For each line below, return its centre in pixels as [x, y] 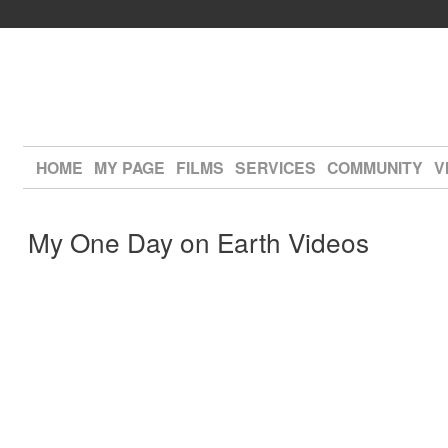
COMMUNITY [374, 167]
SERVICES [275, 167]
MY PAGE [129, 167]
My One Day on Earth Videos [198, 241]
